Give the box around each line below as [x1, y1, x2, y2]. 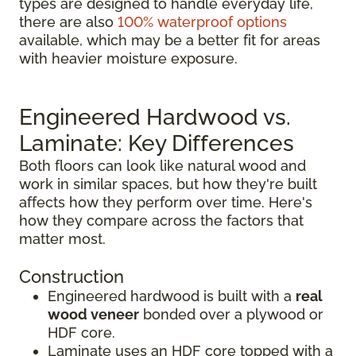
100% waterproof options [118, 14, 287, 30]
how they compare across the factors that [19, 212, 304, 229]
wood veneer [48, 306, 139, 323]
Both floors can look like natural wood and [19, 157, 306, 174]
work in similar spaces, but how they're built [19, 176, 317, 192]
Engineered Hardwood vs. [19, 104, 291, 130]
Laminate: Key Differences [19, 130, 294, 157]
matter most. [19, 230, 106, 247]
